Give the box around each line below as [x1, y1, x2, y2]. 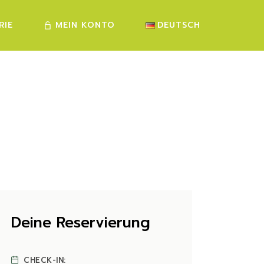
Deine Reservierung [11, 212, 151, 234]
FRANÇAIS [159, 69, 201, 80]
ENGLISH [166, 88, 201, 99]
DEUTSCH [157, 19, 201, 31]
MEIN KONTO [55, 19, 115, 31]
